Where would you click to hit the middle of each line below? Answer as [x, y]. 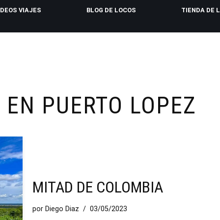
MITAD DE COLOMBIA [98, 187]
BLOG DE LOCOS [111, 10]
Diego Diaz [62, 209]
